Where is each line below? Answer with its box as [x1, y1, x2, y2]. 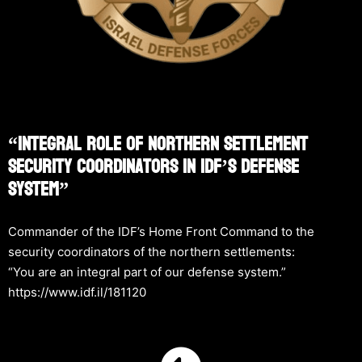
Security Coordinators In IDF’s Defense [8, 149, 299, 184]
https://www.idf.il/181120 [8, 284, 146, 300]
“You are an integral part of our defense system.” [8, 263, 286, 280]
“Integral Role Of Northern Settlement [8, 126, 308, 162]
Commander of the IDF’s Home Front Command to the [8, 223, 314, 239]
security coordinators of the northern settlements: [8, 243, 295, 259]
